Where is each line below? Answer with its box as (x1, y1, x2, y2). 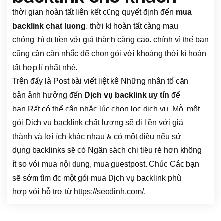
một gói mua (61, 174, 108, 183)
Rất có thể (28, 105, 63, 113)
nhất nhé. (43, 63, 77, 72)
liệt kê (96, 77, 121, 86)
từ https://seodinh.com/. (63, 187, 146, 196)
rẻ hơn (153, 146, 180, 155)
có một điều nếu (112, 132, 172, 141)
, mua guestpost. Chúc (90, 160, 170, 169)
